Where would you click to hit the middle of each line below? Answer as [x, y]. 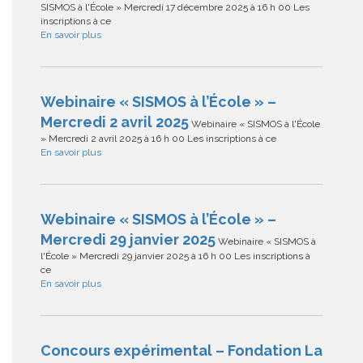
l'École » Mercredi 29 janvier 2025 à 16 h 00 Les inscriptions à [175, 256]
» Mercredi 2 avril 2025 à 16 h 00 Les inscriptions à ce [158, 139]
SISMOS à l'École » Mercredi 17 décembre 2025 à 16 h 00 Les [175, 8]
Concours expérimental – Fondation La [181, 351]
